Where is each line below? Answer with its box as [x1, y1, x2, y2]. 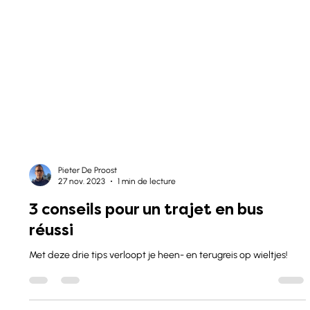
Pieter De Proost [58, 220, 117, 230]
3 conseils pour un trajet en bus [29, 255, 264, 274]
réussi [29, 276, 73, 295]
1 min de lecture [118, 232, 176, 242]
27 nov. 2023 [58, 232, 105, 242]
